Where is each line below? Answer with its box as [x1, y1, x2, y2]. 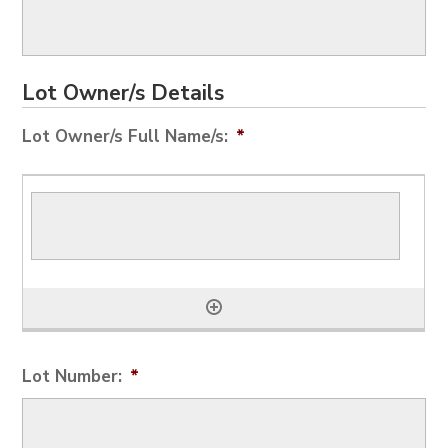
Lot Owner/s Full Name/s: [22, 125, 229, 149]
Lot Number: [22, 365, 123, 389]
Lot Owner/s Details [22, 79, 225, 109]
